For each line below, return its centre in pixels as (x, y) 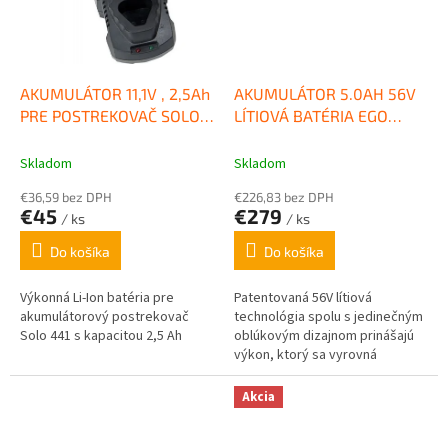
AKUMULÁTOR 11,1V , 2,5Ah (115, 93)
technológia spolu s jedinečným (328, 316)
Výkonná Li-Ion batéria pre (97, 297)
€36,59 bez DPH (66, 196)
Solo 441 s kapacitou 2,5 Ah (101, 335)
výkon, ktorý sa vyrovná (305, 354)
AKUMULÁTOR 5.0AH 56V (325, 93)
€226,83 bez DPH (284, 196)
